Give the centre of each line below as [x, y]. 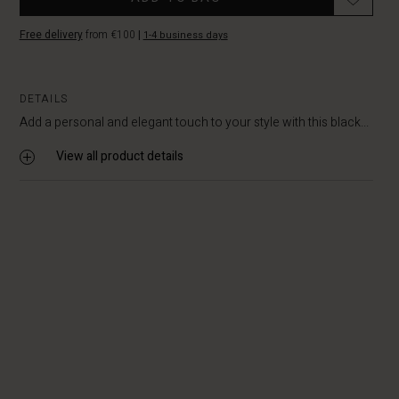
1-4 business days [185, 35]
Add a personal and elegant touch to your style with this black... [194, 122]
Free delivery [51, 35]
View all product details [119, 156]
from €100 [110, 35]
